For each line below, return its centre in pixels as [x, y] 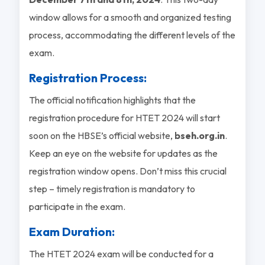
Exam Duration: [72, 231]
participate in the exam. [77, 206]
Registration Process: [88, 77]
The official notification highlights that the [112, 100]
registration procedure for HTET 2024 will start [124, 117]
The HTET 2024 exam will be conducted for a [121, 253]
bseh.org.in [199, 135]
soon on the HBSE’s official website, [101, 135]
